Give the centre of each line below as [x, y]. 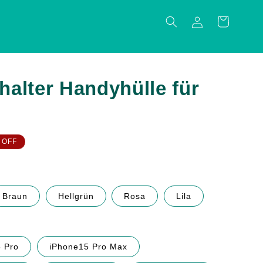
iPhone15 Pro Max [88, 247]
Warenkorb [222, 21]
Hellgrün [76, 196]
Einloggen [197, 21]
